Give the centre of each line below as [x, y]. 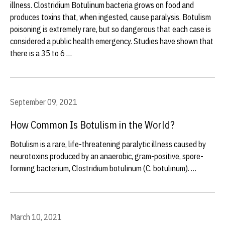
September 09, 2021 [44, 102]
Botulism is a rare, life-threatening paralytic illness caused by [108, 144]
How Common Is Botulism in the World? [92, 125]
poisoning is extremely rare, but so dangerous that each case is [110, 29]
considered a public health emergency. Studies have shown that [112, 41]
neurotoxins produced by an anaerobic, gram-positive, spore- [107, 156]
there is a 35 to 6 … [41, 53]
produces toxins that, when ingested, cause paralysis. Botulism [110, 17]
